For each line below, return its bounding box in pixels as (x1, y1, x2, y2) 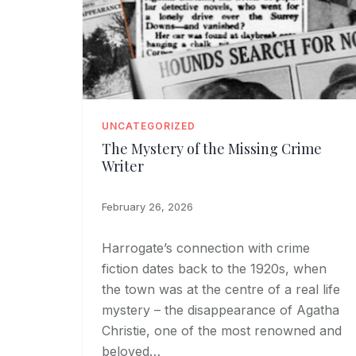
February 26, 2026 (102, 200, 193, 214)
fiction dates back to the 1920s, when (102, 261, 327, 277)
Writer (102, 157, 144, 176)
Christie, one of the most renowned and (102, 323, 342, 339)
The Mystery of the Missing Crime (102, 139, 322, 159)
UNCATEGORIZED (102, 120, 195, 133)
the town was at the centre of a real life (102, 281, 340, 298)
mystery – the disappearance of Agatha (102, 302, 339, 319)
